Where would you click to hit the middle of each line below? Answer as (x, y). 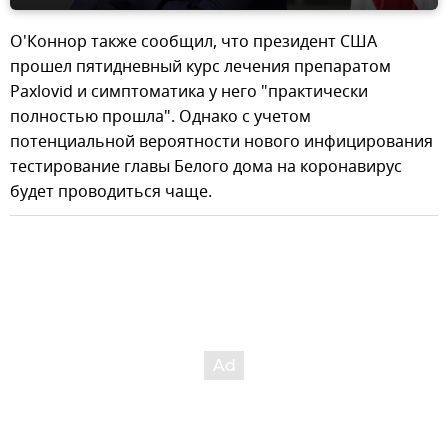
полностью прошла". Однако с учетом (160, 116)
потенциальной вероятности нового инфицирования (221, 141)
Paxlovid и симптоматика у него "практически (189, 91)
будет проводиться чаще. (111, 191)
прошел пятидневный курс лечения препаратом (200, 66)
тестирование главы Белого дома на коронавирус (206, 166)
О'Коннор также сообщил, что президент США (193, 41)
